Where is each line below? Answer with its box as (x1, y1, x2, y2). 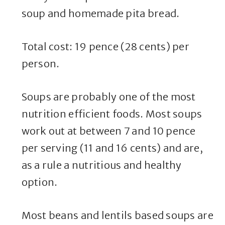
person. (21, 57, 60, 70)
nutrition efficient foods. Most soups (21, 107, 202, 121)
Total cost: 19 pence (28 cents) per (21, 40, 189, 53)
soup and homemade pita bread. (21, 7, 180, 20)
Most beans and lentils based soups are (21, 209, 213, 222)
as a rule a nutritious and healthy (21, 159, 182, 172)
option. (21, 176, 58, 189)
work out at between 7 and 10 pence (21, 125, 196, 138)
